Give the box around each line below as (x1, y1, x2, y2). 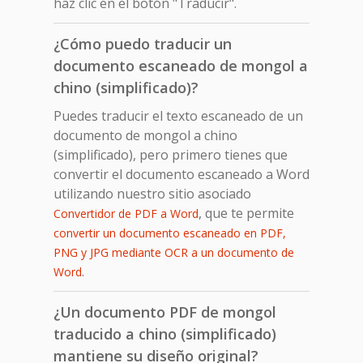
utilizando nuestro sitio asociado (53, 184, 251, 203)
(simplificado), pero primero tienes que (53, 145, 288, 164)
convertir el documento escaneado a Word (53, 164, 310, 183)
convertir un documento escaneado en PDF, (53, 224, 286, 241)
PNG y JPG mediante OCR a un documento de (53, 244, 294, 260)
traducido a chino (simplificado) (53, 323, 276, 344)
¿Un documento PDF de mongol (53, 301, 276, 322)
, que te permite (199, 203, 294, 222)
